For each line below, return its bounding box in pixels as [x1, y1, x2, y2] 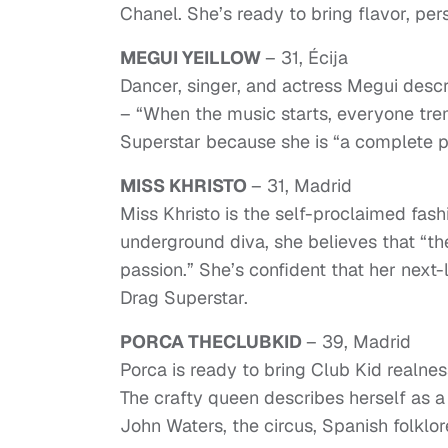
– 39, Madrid [306, 330, 411, 354]
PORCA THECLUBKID [120, 330, 306, 354]
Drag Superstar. [120, 286, 248, 310]
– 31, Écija [265, 46, 348, 70]
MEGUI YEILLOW [120, 46, 265, 70]
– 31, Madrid [251, 174, 352, 198]
